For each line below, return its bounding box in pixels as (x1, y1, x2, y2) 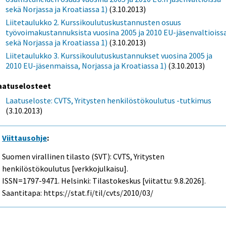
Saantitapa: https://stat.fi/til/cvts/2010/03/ (2, 188, 154, 198)
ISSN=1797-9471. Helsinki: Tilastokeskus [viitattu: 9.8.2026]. (2, 176, 206, 186)
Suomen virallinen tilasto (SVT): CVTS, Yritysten (2, 151, 165, 162)
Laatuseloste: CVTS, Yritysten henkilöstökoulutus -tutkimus (6, 95, 212, 106)
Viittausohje (2, 133, 47, 143)
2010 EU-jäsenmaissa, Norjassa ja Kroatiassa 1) (6, 60, 167, 71)
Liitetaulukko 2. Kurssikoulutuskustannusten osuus (6, 17, 182, 27)
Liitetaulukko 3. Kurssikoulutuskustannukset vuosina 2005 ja (6, 50, 213, 61)
